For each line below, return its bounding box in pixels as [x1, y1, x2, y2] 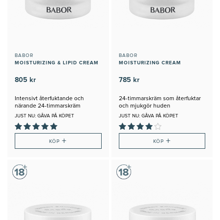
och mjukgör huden [118, 103, 170, 110]
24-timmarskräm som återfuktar [118, 96, 201, 102]
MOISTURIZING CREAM [118, 60, 181, 66]
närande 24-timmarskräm [15, 103, 81, 110]
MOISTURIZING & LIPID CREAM [15, 60, 99, 66]
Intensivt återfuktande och [15, 96, 84, 102]
